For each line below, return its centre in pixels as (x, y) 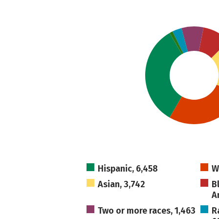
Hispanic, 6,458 (128, 169)
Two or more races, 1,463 (147, 211)
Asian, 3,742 (122, 184)
